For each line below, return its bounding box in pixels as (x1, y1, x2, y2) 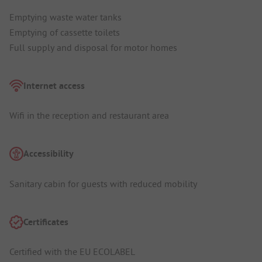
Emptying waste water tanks (9, 11, 122, 23)
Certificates (23, 215, 68, 228)
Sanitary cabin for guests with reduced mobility (9, 177, 197, 189)
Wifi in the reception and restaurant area (9, 109, 169, 122)
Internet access (23, 79, 85, 92)
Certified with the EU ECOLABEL (9, 246, 135, 258)
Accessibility (23, 147, 74, 160)
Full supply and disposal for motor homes (9, 41, 177, 53)
